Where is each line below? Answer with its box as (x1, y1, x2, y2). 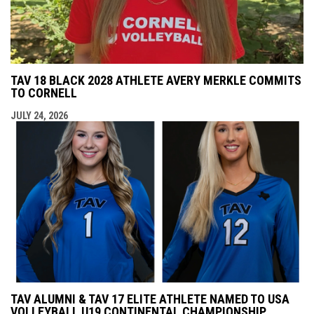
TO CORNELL (11, 85, 77, 100)
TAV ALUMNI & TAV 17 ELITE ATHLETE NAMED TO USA (11, 291, 289, 306)
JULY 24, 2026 (11, 109, 68, 121)
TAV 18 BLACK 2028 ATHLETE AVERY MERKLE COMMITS (11, 72, 301, 88)
